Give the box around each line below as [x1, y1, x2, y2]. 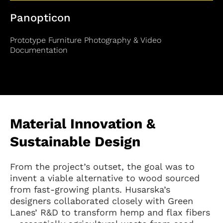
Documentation [10, 45, 68, 55]
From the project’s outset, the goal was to [10, 161, 195, 172]
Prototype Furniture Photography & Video [10, 35, 161, 45]
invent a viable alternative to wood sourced [10, 173, 200, 183]
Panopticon [10, 11, 71, 24]
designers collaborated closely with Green [10, 196, 193, 206]
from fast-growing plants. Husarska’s [10, 184, 170, 195]
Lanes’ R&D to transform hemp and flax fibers [10, 207, 210, 218]
